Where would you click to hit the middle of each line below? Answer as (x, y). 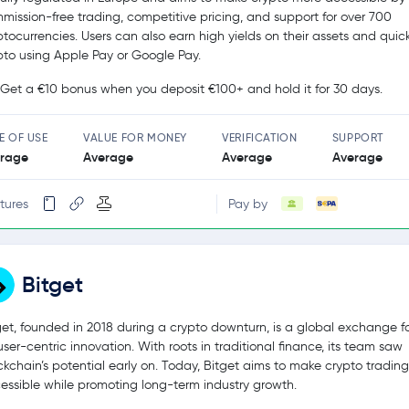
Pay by (248, 204)
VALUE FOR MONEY (135, 137)
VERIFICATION (260, 137)
